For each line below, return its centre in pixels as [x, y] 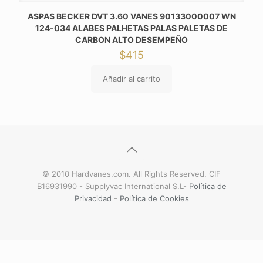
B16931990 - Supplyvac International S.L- [113, 186]
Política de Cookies [154, 198]
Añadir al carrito [131, 78]
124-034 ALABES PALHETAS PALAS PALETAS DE [131, 28]
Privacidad [93, 198]
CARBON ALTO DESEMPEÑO [131, 39]
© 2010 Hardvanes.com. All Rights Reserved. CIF [131, 173]
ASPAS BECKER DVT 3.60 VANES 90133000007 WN [131, 16]
